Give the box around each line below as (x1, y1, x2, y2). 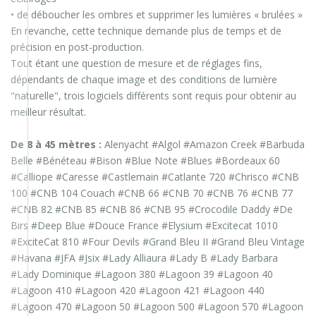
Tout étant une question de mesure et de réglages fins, (11, 56, 262, 71)
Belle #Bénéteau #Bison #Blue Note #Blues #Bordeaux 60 (11, 154, 280, 168)
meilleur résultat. (11, 105, 86, 119)
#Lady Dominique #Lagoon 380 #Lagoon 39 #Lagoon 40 (11, 267, 273, 281)
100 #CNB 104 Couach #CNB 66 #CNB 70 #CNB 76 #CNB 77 (11, 186, 293, 200)
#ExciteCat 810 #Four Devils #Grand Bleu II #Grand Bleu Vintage (11, 235, 305, 249)
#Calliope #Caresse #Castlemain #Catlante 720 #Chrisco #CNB (11, 170, 299, 184)
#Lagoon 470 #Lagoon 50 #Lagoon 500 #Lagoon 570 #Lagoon (11, 300, 303, 314)
